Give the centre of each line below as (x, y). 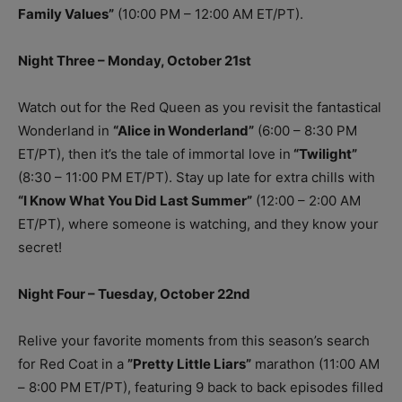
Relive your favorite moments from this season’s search (194, 340)
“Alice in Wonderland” (184, 130)
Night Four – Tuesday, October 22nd (134, 293)
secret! (40, 247)
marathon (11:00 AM (315, 363)
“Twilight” (324, 153)
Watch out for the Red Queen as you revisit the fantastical (200, 107)
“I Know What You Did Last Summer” (135, 200)
